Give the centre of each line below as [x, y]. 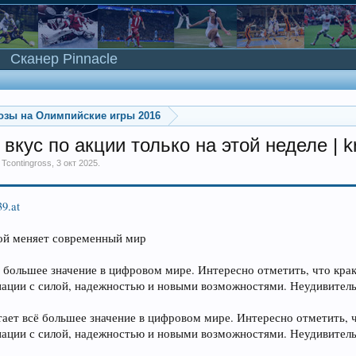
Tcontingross [27, 163]
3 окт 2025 [77, 163]
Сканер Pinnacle [64, 59]
